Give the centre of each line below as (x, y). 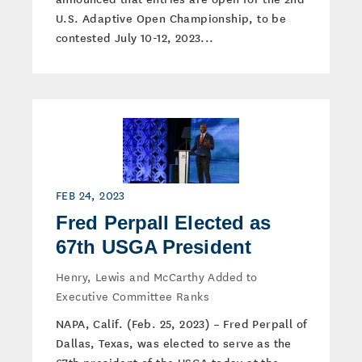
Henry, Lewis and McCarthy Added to (157, 276)
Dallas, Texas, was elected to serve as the (174, 343)
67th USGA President (154, 247)
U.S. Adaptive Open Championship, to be (171, 18)
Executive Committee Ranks (133, 296)
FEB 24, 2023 (90, 195)
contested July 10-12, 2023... (135, 37)
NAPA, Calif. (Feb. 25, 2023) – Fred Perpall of (182, 323)
